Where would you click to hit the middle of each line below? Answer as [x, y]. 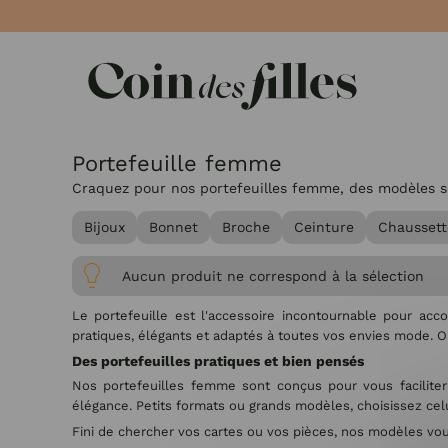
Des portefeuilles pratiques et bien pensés [218, 361]
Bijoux [104, 227]
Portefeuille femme [177, 163]
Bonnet [173, 227]
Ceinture [324, 227]
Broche [246, 227]
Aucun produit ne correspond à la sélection [273, 276]
